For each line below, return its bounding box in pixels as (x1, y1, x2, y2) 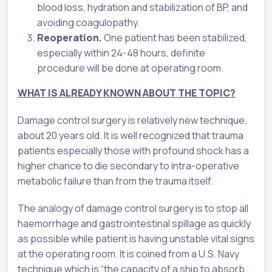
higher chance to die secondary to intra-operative (18, 158, 239, 172)
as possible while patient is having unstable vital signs (18, 231, 254, 245)
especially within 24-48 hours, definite (37, 46, 205, 59)
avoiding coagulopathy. (37, 15, 140, 29)
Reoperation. (37, 30, 102, 44)
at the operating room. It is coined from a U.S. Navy (18, 246, 239, 260)
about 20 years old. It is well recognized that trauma (18, 128, 243, 142)
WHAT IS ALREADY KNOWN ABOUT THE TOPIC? (18, 86, 236, 100)
